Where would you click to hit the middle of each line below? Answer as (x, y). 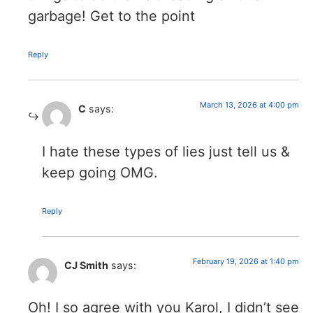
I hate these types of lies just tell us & (166, 151)
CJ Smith (86, 265)
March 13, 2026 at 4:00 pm (249, 105)
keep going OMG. (100, 172)
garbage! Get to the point (111, 16)
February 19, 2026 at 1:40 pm (246, 261)
